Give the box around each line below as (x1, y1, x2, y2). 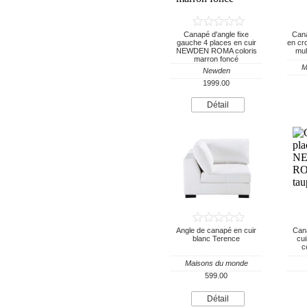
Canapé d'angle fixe (184, 30, 249, 38)
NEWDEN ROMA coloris (175, 47, 257, 55)
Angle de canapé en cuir (176, 226, 256, 234)
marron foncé (194, 55, 238, 63)
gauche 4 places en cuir (176, 38, 256, 47)
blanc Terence (193, 234, 240, 243)
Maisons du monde (184, 259, 248, 267)
